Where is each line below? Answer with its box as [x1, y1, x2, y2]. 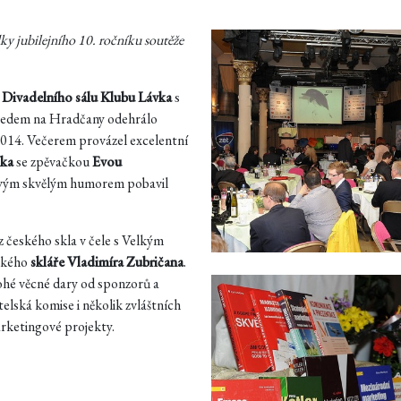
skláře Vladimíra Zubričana [30, 252, 183, 271]
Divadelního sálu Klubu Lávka [2, 88, 172, 107]
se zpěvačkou [13, 152, 92, 171]
